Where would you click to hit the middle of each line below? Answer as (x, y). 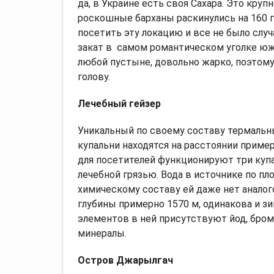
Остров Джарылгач (125, 260)
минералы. (102, 233)
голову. (94, 76)
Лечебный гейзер (119, 103)
